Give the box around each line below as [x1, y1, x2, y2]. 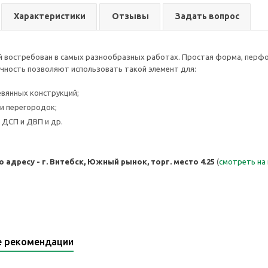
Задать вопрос [175, 11, 239, 21]
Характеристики [14, 11, 86, 21]
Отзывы [112, 11, 149, 21]
